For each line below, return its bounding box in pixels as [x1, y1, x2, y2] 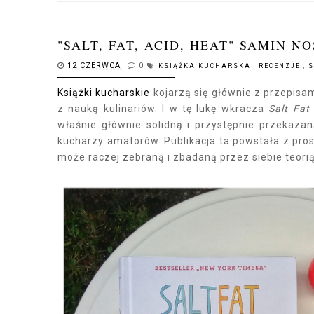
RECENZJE [259, 62, 303, 69]
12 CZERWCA [67, 60, 123, 70]
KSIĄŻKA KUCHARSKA [158, 62, 254, 69]
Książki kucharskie [57, 86, 151, 98]
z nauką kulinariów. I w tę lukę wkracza [57, 102, 269, 114]
